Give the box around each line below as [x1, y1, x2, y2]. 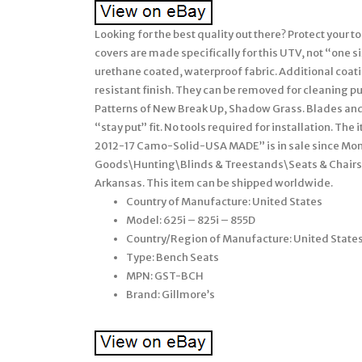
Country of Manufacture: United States [126, 194, 322, 208]
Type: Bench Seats [126, 250, 219, 264]
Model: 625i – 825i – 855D [126, 213, 255, 227]
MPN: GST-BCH [126, 268, 204, 283]
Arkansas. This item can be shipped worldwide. [95, 175, 333, 190]
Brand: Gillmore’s [126, 287, 215, 301]
